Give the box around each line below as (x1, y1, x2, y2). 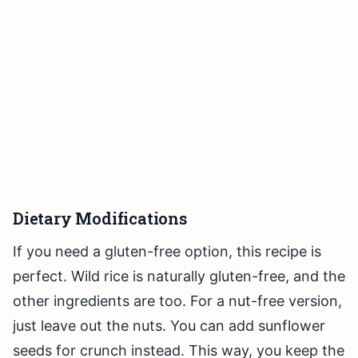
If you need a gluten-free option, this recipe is (13, 243, 321, 261)
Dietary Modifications (13, 208, 187, 229)
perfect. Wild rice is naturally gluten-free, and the (13, 268, 345, 285)
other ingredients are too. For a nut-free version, (13, 292, 342, 310)
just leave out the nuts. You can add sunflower (13, 317, 325, 335)
